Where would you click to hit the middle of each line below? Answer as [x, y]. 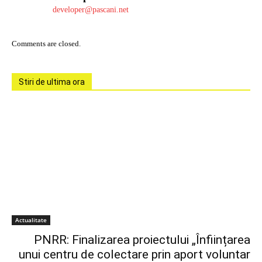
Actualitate [31, 220]
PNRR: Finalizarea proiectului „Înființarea [142, 239]
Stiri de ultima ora [52, 82]
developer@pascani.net [91, 9]
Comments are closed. [46, 43]
